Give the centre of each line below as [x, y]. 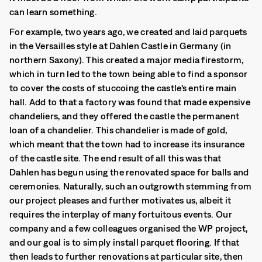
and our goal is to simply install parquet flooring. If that [125, 242]
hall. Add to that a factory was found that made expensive [130, 102]
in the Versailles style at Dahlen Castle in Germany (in [120, 46]
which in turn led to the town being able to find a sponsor [129, 74]
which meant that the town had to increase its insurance [127, 144]
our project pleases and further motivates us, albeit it [120, 200]
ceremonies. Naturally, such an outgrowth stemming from [131, 186]
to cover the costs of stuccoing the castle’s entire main [123, 88]
